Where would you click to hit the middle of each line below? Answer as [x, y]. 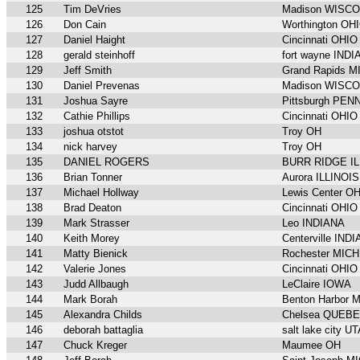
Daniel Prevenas [102, 86]
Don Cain [85, 25]
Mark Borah [90, 300]
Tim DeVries [92, 10]
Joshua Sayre [96, 101]
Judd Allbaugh [96, 284]
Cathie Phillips [97, 117]
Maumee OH [311, 346]
